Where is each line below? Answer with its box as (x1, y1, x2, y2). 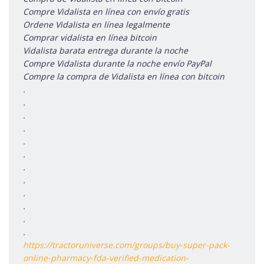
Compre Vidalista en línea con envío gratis (23, 5, 189, 17)
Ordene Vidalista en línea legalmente (23, 18, 170, 30)
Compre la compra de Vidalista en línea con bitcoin (23, 70, 225, 82)
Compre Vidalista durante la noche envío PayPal (23, 57, 212, 69)
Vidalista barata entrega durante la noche (23, 44, 188, 56)
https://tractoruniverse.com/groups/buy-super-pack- (23, 239, 230, 250)
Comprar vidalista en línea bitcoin (23, 31, 157, 43)
